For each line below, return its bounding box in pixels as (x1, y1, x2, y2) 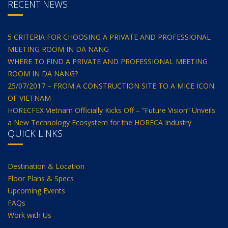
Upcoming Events (8, 186, 65, 195)
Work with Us (8, 210, 51, 220)
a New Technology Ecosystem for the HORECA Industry (8, 118, 191, 127)
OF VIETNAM (8, 93, 51, 103)
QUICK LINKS (8, 127, 63, 139)
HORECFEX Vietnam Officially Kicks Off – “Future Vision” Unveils (8, 105, 215, 115)
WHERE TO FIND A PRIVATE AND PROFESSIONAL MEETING (8, 56, 208, 66)
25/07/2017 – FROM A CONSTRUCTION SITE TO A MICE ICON (8, 81, 214, 91)
